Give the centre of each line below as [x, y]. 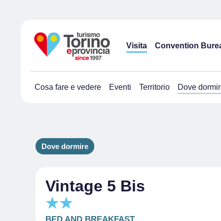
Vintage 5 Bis [95, 186]
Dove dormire [65, 146]
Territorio [154, 87]
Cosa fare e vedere [68, 87]
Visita [137, 45]
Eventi [120, 87]
